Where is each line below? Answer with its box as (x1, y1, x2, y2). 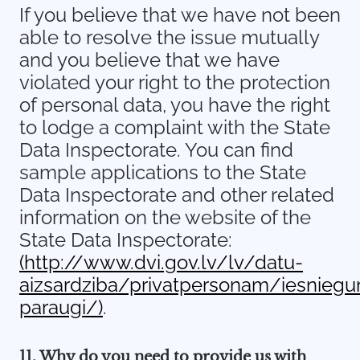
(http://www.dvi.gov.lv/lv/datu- (19, 251, 303, 274)
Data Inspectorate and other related (19, 183, 334, 207)
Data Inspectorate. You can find (19, 138, 293, 162)
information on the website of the (19, 206, 311, 229)
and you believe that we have (19, 48, 280, 72)
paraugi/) (19, 296, 103, 319)
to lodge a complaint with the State (19, 116, 330, 139)
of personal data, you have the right (19, 93, 330, 117)
